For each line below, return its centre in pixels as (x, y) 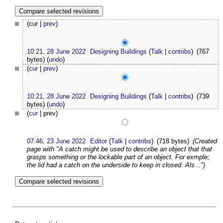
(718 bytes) (173, 141)
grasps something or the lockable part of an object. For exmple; (118, 157)
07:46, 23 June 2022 (56, 141)
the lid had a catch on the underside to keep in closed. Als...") (116, 165)
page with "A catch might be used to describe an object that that (119, 149)
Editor (99, 141)
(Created (205, 141)
